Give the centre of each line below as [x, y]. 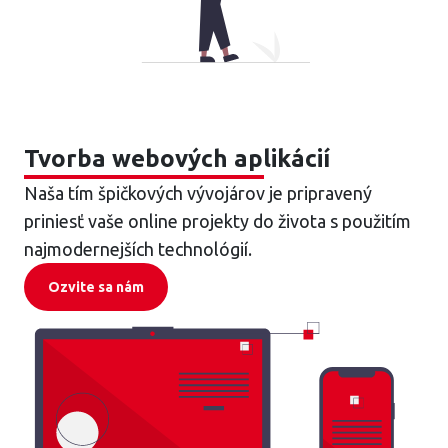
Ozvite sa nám [96, 287]
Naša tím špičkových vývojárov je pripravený [198, 193]
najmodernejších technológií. [138, 249]
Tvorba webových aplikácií [177, 158]
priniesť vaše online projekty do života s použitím [217, 221]
